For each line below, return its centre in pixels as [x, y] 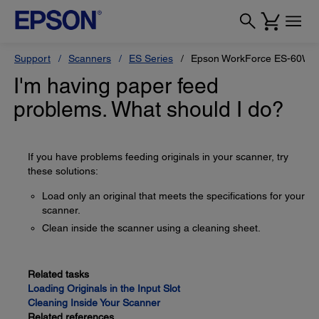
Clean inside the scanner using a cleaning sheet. [151, 228]
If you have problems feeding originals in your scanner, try [158, 157]
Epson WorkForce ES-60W [251, 58]
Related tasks [58, 274]
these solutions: [63, 171]
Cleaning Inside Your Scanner [94, 303]
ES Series [151, 58]
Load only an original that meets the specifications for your [173, 196]
